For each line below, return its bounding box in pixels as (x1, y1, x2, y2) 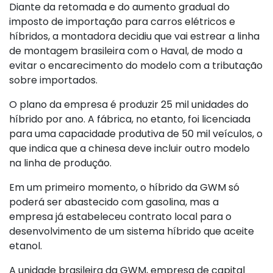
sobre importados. (9, 73, 97, 88)
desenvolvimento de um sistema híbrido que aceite (9, 224, 254, 239)
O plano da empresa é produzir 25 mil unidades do (9, 97, 249, 112)
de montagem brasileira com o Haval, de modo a (9, 44, 243, 58)
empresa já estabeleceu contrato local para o (9, 210, 232, 224)
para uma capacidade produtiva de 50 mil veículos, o (9, 127, 263, 141)
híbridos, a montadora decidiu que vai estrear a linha (9, 29, 260, 44)
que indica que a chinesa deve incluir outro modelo (9, 141, 250, 156)
